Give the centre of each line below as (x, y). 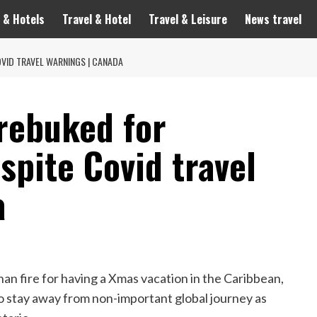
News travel (273, 19)
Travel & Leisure (188, 19)
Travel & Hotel (97, 19)
